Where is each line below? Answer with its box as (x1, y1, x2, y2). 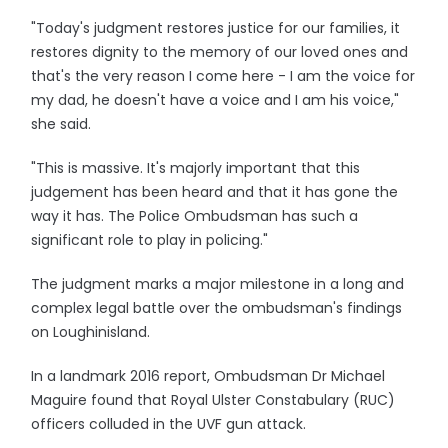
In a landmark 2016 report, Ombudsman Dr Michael (31, 366, 386, 386)
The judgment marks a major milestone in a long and (31, 274, 405, 294)
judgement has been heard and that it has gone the (31, 182, 399, 202)
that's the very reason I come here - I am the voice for (31, 66, 416, 86)
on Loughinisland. (31, 322, 151, 342)
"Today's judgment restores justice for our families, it (31, 18, 401, 38)
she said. (31, 114, 92, 134)
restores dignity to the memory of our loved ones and (31, 42, 409, 62)
